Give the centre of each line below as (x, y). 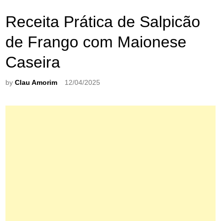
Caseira (33, 62)
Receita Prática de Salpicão (103, 21)
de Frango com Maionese (96, 42)
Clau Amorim (36, 82)
